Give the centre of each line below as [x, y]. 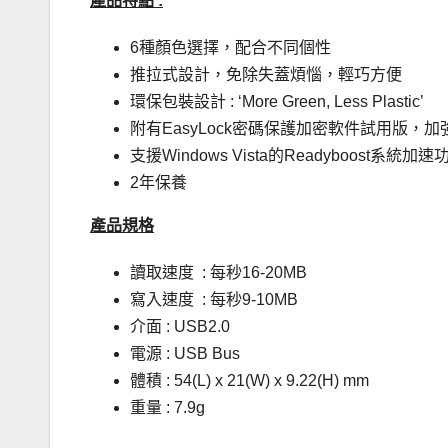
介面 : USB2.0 [180, 327]
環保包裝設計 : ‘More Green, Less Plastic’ [277, 102]
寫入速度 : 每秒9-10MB [214, 300]
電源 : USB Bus [185, 354]
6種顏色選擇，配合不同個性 [230, 48]
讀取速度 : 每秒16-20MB [218, 273]
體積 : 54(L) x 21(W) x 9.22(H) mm [249, 381]
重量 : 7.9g [167, 408]
